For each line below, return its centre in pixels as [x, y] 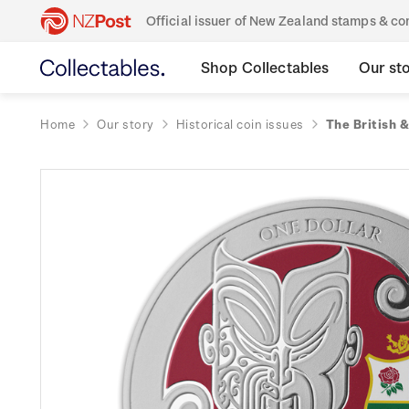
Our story [126, 124]
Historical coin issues [240, 124]
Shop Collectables [265, 67]
